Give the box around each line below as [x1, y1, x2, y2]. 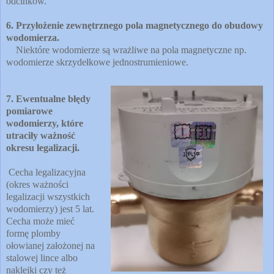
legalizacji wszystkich [6, 191, 90, 202]
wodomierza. [6, 32, 59, 43]
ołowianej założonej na [6, 240, 95, 251]
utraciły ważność [6, 130, 75, 141]
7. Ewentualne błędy [6, 93, 91, 104]
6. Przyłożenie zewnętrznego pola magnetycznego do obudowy [6, 20, 263, 31]
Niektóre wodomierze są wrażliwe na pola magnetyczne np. [6, 44, 246, 55]
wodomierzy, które [6, 117, 83, 128]
